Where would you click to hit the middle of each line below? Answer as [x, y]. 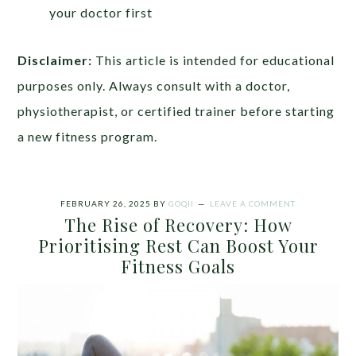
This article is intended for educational [214, 60]
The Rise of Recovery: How [178, 224]
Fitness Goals [178, 266]
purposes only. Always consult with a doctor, [154, 85]
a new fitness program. [88, 136]
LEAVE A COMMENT [253, 203]
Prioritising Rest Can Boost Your [178, 245]
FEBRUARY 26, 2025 [106, 203]
